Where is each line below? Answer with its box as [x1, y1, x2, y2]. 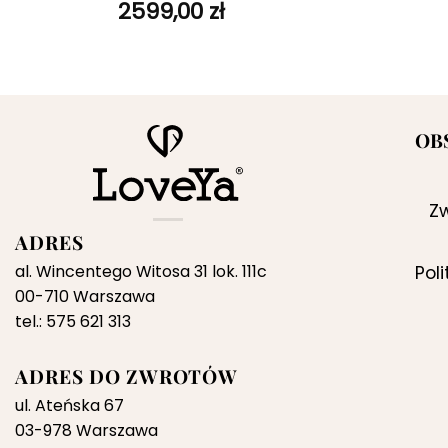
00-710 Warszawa [15, 285, 155, 309]
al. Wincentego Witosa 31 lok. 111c [15, 260, 267, 284]
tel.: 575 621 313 [15, 310, 131, 334]
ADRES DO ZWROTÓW [15, 363, 239, 390]
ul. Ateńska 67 [15, 394, 124, 418]
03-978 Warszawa [15, 419, 158, 443]
